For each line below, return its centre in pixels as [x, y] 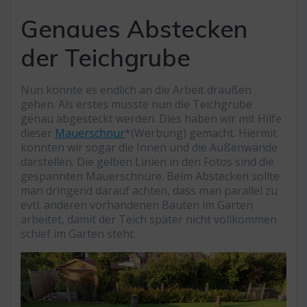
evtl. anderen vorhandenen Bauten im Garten [137, 205]
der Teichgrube [106, 58]
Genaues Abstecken [134, 29]
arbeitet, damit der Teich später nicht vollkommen [149, 220]
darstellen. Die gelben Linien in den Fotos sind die [147, 162]
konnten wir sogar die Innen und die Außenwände [149, 148]
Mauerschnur [90, 133]
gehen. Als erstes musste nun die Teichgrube [136, 105]
